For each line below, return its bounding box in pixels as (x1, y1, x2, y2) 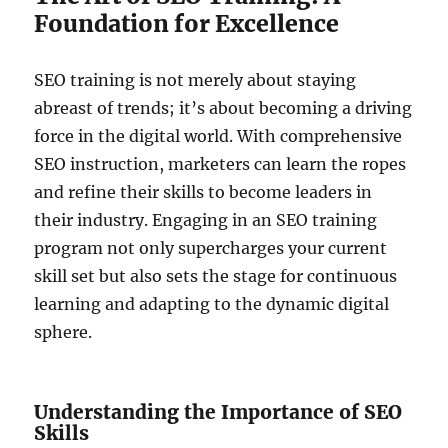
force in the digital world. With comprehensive (34, 125, 403, 146)
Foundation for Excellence (34, 8, 340, 38)
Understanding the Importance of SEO (34, 399, 403, 424)
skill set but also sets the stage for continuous (34, 265, 398, 286)
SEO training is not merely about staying (34, 69, 357, 90)
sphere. (34, 321, 93, 342)
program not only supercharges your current (34, 237, 388, 258)
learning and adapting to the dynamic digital (34, 293, 390, 314)
